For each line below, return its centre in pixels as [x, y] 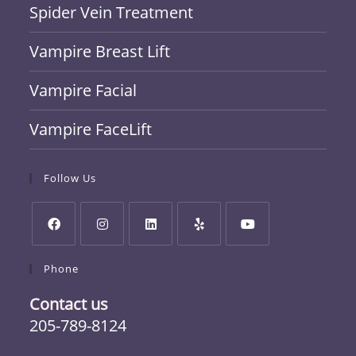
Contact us [69, 304]
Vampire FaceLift [91, 129]
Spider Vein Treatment [112, 12]
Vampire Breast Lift [100, 51]
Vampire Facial [83, 90]
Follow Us [70, 178]
